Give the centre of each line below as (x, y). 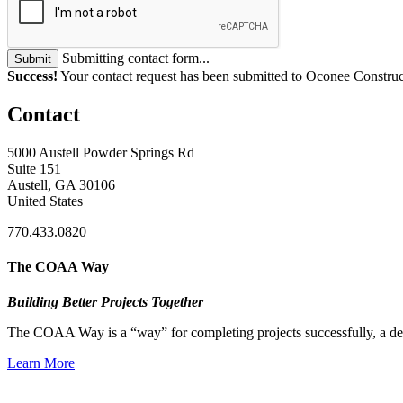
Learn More (41, 363)
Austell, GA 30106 (61, 184)
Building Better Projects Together (105, 302)
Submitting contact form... (136, 58)
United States (45, 201)
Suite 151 (34, 168)
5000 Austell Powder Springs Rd (101, 152)
